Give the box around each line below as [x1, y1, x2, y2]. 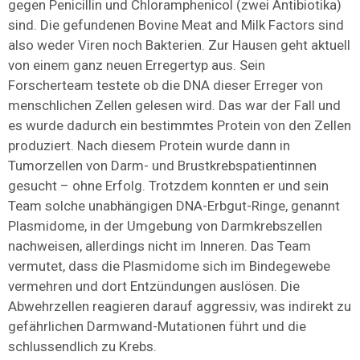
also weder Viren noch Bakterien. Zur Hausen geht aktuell [8, 37, 350, 54]
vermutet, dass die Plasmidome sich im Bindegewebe [8, 258, 330, 275]
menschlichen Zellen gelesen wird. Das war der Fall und [8, 97, 341, 114]
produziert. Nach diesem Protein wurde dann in [8, 137, 290, 154]
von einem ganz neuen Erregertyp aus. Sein [8, 57, 265, 74]
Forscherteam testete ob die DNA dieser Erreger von [8, 77, 323, 94]
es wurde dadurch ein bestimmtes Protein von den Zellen [8, 117, 351, 134]
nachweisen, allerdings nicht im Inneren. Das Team [8, 238, 311, 255]
